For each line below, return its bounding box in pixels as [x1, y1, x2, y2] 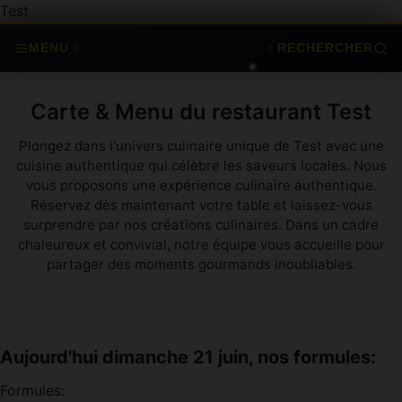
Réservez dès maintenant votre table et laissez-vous [30, 197, 372, 214]
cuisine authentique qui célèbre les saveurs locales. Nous [15, 157, 387, 174]
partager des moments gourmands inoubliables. [46, 256, 356, 273]
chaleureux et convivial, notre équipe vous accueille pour [17, 236, 385, 253]
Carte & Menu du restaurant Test [31, 99, 371, 125]
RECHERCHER [277, 41, 373, 55]
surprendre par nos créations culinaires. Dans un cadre [23, 216, 379, 233]
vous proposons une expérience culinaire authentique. [25, 177, 377, 194]
